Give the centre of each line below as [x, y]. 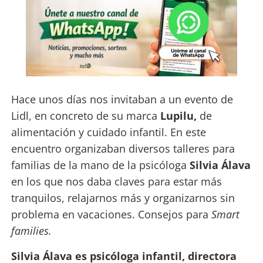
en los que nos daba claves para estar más [116, 182]
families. [31, 231]
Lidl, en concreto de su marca [85, 116]
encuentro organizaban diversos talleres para [123, 149]
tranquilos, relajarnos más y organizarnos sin [123, 198]
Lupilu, [178, 116]
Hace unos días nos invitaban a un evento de [122, 100]
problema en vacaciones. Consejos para [111, 215]
